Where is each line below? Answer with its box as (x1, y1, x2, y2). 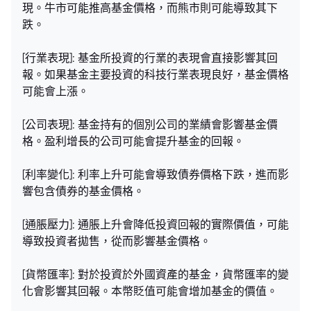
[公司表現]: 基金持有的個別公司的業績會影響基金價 (22, 117, 278, 131)
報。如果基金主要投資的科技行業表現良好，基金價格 (22, 67, 289, 81)
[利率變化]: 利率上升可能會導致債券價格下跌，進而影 (22, 167, 289, 181)
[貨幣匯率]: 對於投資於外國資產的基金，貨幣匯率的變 (22, 267, 289, 281)
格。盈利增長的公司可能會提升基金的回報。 (22, 134, 244, 148)
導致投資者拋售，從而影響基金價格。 (22, 234, 211, 248)
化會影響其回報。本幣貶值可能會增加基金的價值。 (22, 284, 278, 298)
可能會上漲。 (22, 84, 89, 98)
